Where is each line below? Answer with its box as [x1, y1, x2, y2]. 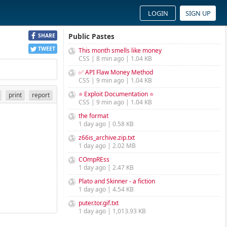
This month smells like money [79, 46, 162, 55]
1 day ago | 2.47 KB [79, 163, 134, 172]
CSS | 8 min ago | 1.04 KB [79, 54, 152, 63]
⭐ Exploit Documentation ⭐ [79, 90, 154, 98]
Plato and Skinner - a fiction [79, 177, 155, 185]
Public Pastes [68, 31, 115, 41]
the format [79, 111, 108, 120]
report [32, 90, 50, 99]
